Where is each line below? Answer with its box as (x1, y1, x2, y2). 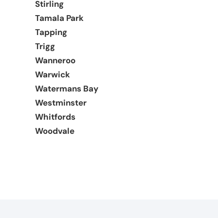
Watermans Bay (35, 83, 98, 94)
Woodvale (35, 125, 74, 136)
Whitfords (35, 111, 75, 122)
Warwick (35, 69, 70, 80)
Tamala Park (35, 12, 84, 23)
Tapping (35, 26, 67, 37)
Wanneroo (35, 54, 75, 66)
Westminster (35, 97, 87, 108)
